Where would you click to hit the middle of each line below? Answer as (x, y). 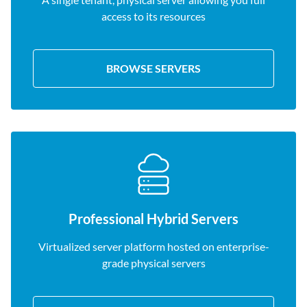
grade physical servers (153, 263)
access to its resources (153, 16)
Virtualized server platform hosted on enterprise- (153, 246)
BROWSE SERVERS (153, 68)
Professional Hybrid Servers (153, 219)
